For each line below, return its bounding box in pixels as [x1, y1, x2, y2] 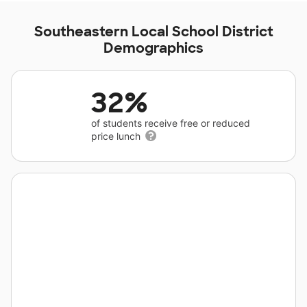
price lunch [91, 130, 143, 142]
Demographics [103, 39, 204, 57]
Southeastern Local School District [34, 23, 273, 40]
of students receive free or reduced [91, 117, 250, 129]
